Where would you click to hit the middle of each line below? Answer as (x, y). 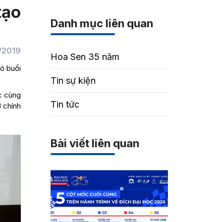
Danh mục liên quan (102, 23)
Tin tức (65, 104)
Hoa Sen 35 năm (85, 57)
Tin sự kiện (73, 81)
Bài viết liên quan (95, 143)
